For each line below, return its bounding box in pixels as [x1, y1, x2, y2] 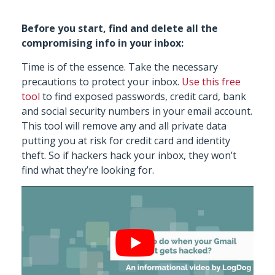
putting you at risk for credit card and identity [21, 133, 230, 147]
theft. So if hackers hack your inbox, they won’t [21, 148, 236, 162]
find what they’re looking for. [21, 163, 154, 177]
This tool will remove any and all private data [21, 118, 227, 133]
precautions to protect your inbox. [21, 74, 182, 88]
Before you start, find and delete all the [21, 21, 218, 36]
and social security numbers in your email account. [21, 104, 252, 118]
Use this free [182, 74, 241, 88]
